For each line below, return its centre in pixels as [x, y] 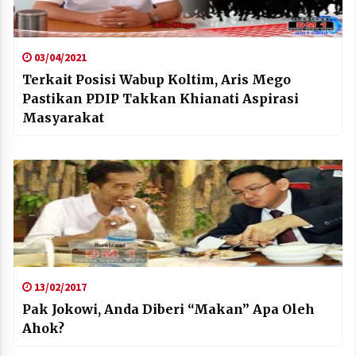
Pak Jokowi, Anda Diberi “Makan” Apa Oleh [168, 309]
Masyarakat [63, 117]
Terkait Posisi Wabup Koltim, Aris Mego [157, 79]
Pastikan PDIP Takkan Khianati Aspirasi [161, 98]
